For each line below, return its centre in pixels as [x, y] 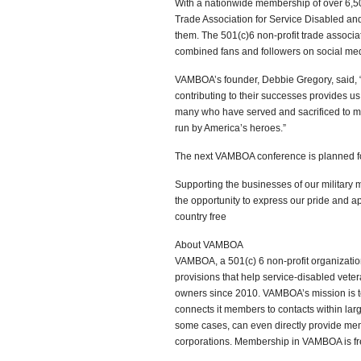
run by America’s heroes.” [230, 128]
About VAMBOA [209, 245]
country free [201, 217]
